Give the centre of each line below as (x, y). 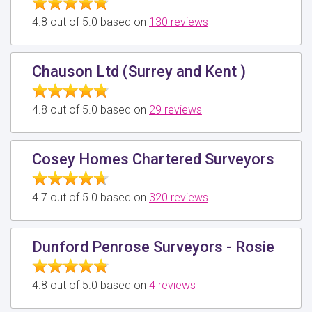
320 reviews (179, 197)
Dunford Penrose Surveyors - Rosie (153, 247)
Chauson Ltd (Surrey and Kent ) (139, 71)
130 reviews (179, 22)
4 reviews (172, 285)
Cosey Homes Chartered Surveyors (153, 159)
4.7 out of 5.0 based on (91, 197)
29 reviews (175, 109)
